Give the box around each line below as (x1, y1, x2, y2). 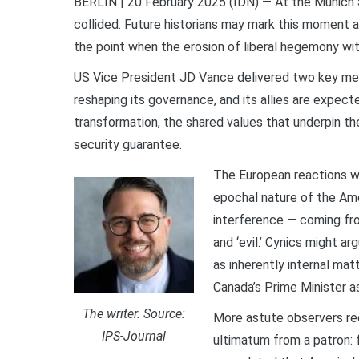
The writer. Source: (83, 306, 185, 322)
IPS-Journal (102, 329, 166, 345)
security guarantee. (74, 136, 182, 152)
